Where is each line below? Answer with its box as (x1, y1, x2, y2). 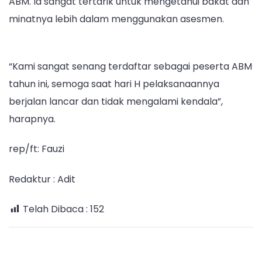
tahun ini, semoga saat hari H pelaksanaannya (9, 77, 219, 91)
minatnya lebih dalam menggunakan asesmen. (9, 12, 224, 26)
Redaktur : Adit (9, 172, 75, 186)
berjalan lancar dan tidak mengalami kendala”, (9, 95, 223, 109)
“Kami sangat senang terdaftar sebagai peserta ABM (9, 60, 252, 74)
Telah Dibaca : (23, 202, 88, 216)
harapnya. (9, 112, 56, 126)
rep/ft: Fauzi (9, 142, 64, 156)
